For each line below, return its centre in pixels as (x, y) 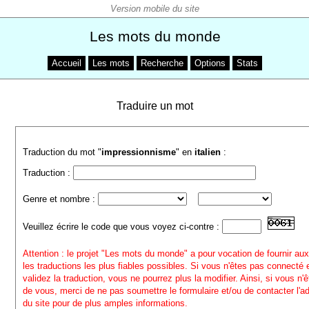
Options (210, 63)
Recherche (162, 63)
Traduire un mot (154, 106)
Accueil (67, 63)
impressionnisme (139, 152)
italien (208, 152)
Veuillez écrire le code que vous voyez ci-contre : (123, 227)
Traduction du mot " (62, 152)
